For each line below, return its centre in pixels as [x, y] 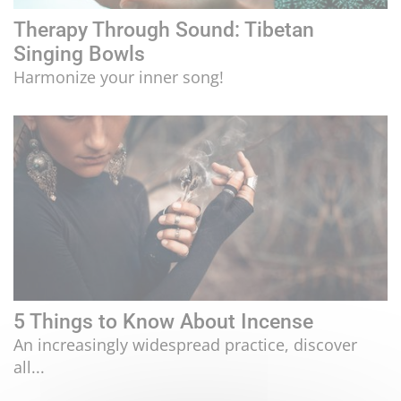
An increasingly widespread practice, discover [185, 345]
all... [29, 367]
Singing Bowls [79, 53]
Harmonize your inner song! [119, 77]
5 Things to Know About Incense [163, 322]
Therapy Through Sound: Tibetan [164, 29]
